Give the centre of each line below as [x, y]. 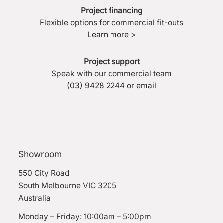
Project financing [111, 10]
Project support [111, 61]
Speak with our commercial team [111, 73]
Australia [35, 198]
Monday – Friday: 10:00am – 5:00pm [85, 216]
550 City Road [44, 173]
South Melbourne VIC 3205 [68, 185]
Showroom [40, 154]
